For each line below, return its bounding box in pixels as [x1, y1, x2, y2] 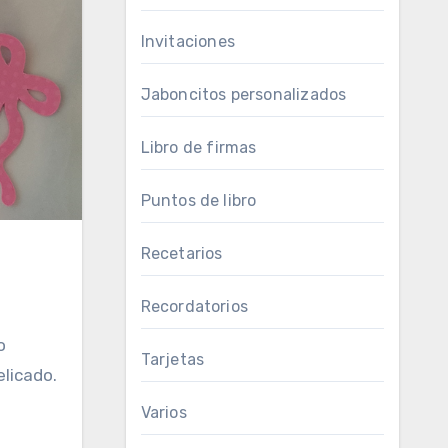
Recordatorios [140, 297, 249, 316]
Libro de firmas [140, 138, 257, 157]
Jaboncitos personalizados [140, 85, 347, 104]
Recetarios [140, 244, 223, 263]
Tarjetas [140, 350, 205, 369]
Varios [140, 403, 187, 422]
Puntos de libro [140, 191, 257, 210]
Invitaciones [140, 32, 235, 51]
